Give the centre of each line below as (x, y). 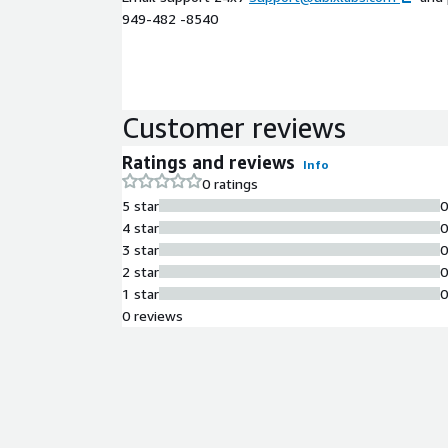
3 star (140, 249)
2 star (140, 271)
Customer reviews (234, 127)
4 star (140, 227)
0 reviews (152, 315)
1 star (140, 293)
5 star (140, 205)
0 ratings (230, 183)
